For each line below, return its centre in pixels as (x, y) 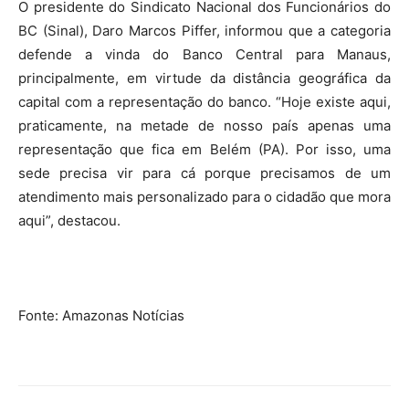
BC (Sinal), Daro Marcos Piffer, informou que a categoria (204, 31)
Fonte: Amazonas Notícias (101, 315)
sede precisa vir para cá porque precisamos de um (204, 173)
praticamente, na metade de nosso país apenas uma (204, 126)
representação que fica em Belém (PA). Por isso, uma (204, 149)
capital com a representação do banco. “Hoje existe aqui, (204, 102)
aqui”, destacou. (69, 220)
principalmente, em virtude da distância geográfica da (204, 78)
